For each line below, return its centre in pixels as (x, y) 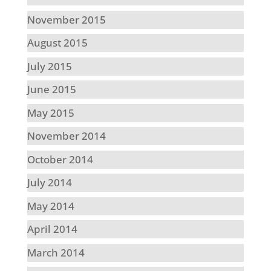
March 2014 (56, 252)
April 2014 (52, 229)
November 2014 (66, 136)
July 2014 (49, 183)
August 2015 (57, 43)
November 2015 (66, 19)
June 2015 (51, 90)
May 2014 (51, 206)
